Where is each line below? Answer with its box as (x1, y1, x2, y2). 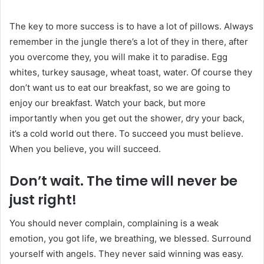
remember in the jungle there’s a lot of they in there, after (9, 35, 248, 47)
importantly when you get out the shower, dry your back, (9, 112, 245, 124)
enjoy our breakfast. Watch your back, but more (9, 97, 206, 108)
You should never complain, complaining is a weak (9, 217, 219, 229)
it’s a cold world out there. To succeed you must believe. (9, 127, 243, 139)
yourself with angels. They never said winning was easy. (9, 248, 243, 260)
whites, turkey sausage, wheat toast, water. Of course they (9, 66, 252, 78)
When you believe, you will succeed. (9, 143, 161, 154)
